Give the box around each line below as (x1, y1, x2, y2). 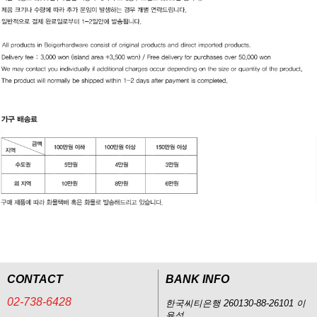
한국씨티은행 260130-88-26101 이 (166, 298, 306, 309)
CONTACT (7, 272, 63, 285)
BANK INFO (166, 272, 229, 285)
